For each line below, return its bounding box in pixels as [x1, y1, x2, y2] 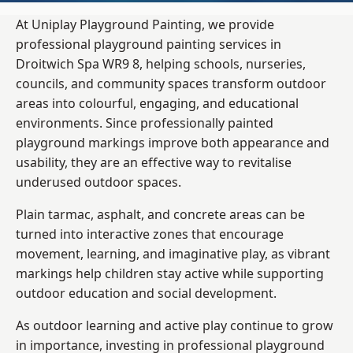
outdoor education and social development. [16, 284, 277, 302]
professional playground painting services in [16, 35, 281, 53]
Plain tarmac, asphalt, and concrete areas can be [16, 205, 305, 223]
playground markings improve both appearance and [16, 133, 329, 151]
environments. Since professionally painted [16, 113, 273, 132]
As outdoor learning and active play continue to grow [16, 316, 333, 334]
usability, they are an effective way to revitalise [16, 153, 292, 171]
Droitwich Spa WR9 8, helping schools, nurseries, [16, 54, 306, 72]
